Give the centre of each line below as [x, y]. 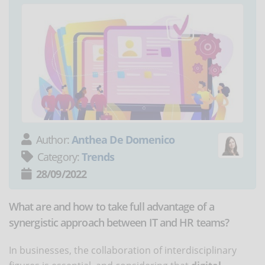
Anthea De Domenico [123, 139]
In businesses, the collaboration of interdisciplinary [123, 250]
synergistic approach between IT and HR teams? [119, 222]
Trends [98, 156]
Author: [54, 139]
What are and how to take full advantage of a [112, 206]
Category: [59, 156]
